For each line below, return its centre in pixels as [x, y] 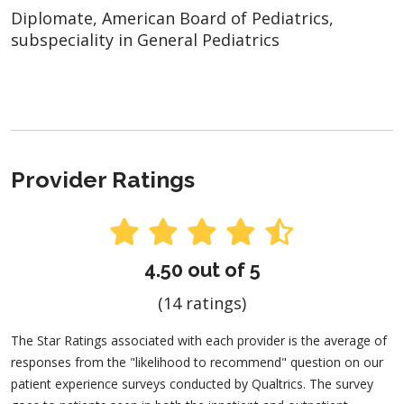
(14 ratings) [202, 303]
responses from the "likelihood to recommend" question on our [197, 363]
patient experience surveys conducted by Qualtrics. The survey [192, 384]
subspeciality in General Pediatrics [145, 39]
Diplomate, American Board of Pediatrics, [172, 18]
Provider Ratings [103, 179]
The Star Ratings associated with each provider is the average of [199, 341]
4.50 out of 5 [202, 270]
